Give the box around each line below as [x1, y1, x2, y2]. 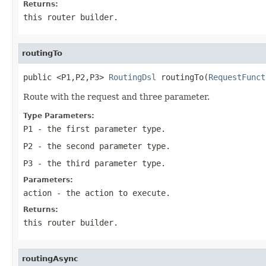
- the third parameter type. [33, 158, 166, 168]
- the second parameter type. [33, 141, 170, 151]
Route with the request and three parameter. [23, 91, 210, 102]
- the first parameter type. [33, 123, 166, 134]
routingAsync [22, 254, 78, 263]
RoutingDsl [109, 72, 156, 82]
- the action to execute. [52, 188, 170, 198]
